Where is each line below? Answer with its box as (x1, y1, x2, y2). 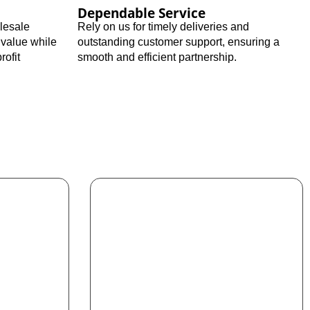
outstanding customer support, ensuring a (77, 35, 280, 48)
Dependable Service (77, 3, 206, 21)
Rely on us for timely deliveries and (77, 20, 249, 33)
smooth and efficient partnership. (77, 51, 237, 63)
